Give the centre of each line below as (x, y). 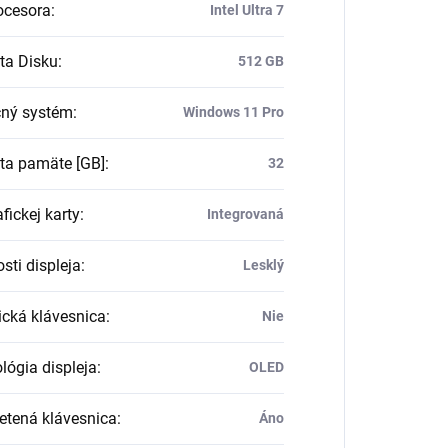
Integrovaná (245, 214)
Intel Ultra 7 (246, 10)
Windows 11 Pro (233, 112)
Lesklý (263, 265)
